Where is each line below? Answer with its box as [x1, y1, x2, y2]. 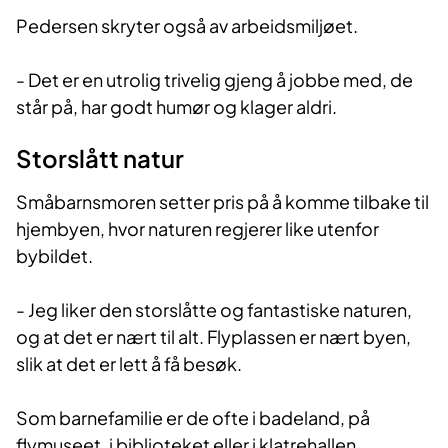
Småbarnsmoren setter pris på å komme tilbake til [16, 189, 429, 213]
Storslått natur [16, 142, 184, 173]
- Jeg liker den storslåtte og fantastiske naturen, [16, 297, 412, 321]
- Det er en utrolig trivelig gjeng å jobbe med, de [16, 67, 413, 91]
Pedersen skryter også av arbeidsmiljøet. [16, 13, 361, 37]
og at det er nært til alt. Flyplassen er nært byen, [16, 324, 411, 348]
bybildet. [16, 243, 93, 267]
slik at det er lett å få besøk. [16, 351, 242, 375]
